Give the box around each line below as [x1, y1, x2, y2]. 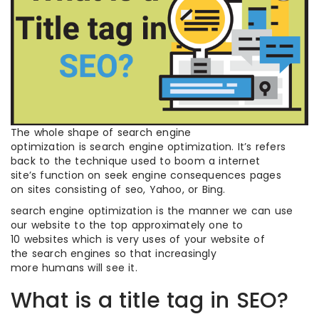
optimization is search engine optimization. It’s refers [11, 139, 286, 154]
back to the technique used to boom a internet [11, 153, 261, 168]
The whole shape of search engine [11, 125, 192, 140]
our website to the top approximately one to [11, 217, 244, 232]
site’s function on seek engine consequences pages [11, 167, 281, 182]
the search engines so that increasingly [11, 246, 216, 261]
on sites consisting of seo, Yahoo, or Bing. [11, 182, 226, 197]
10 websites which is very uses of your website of [11, 231, 265, 246]
